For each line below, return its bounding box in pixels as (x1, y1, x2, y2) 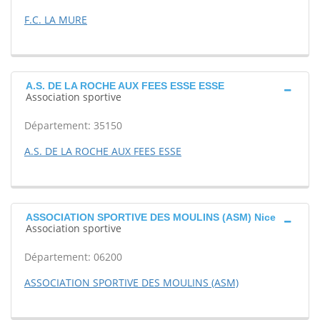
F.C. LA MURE (24, 13, 87, 26)
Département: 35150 (24, 119, 122, 132)
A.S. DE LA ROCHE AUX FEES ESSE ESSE (26, 80, 224, 91)
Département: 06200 (24, 250, 122, 264)
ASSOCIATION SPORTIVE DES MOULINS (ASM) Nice (26, 211, 276, 223)
